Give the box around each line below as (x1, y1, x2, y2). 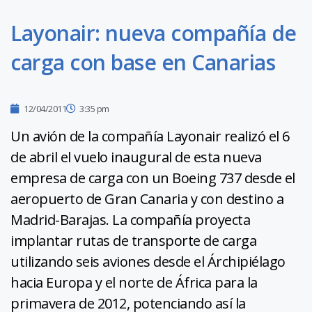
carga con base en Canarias (10, 48, 275, 77)
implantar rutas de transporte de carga (10, 231, 256, 251)
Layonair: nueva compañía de (10, 19, 297, 48)
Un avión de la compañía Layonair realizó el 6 (10, 127, 290, 146)
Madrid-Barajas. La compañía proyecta (10, 210, 250, 230)
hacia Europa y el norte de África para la (10, 273, 258, 292)
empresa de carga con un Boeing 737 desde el (10, 169, 295, 188)
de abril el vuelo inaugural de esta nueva (10, 148, 262, 167)
